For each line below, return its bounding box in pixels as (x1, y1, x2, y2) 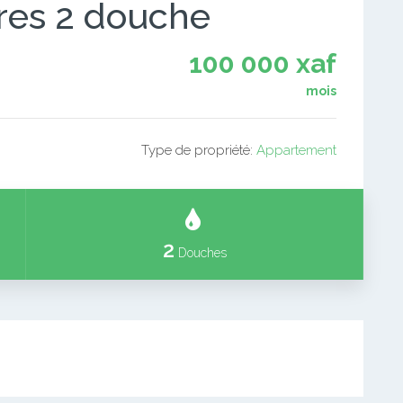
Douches (174, 246, 227, 260)
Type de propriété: (141, 142, 256, 158)
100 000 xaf (189, 48, 336, 79)
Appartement (256, 142, 336, 158)
